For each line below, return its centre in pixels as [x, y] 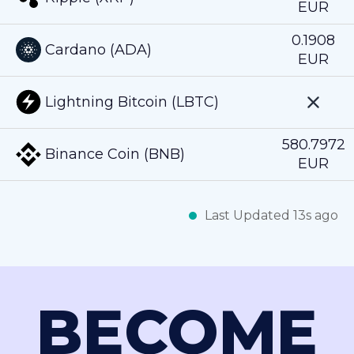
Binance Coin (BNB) [115, 154]
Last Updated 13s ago [271, 215]
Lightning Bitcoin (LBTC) [132, 102]
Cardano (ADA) [98, 50]
